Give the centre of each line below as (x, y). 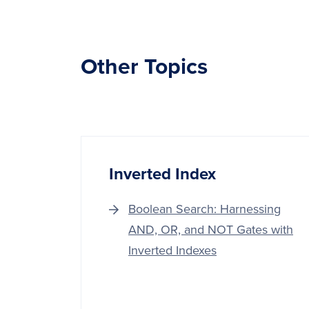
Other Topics (144, 67)
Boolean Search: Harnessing (205, 209)
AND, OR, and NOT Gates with (211, 230)
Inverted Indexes (172, 250)
